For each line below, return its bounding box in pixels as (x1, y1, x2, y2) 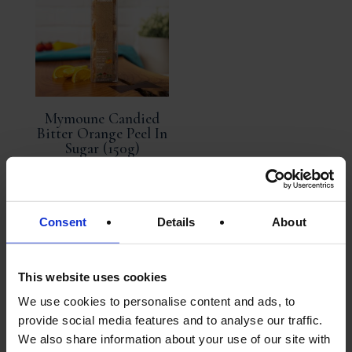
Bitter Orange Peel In (37, 124, 167, 144)
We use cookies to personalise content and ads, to (18, 294, 295, 308)
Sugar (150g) (64, 139, 140, 159)
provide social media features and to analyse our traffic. (18, 313, 323, 327)
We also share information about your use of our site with (18, 332, 331, 346)
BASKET (78, 284, 126, 301)
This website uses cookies (18, 269, 167, 284)
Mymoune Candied (45, 109, 159, 129)
